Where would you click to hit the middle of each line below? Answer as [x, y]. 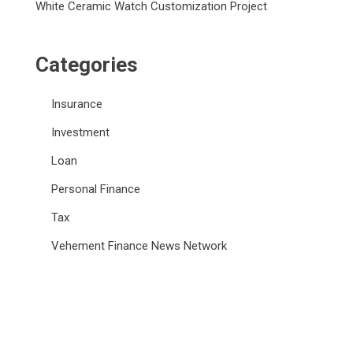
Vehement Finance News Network [139, 245]
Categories [87, 64]
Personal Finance [96, 189]
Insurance [77, 104]
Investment [81, 132]
